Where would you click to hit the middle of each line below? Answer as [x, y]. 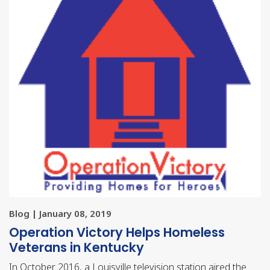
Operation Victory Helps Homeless [117, 232]
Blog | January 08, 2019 [60, 213]
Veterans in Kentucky [77, 247]
